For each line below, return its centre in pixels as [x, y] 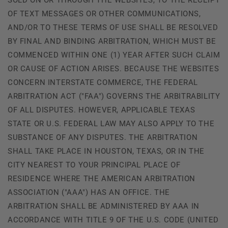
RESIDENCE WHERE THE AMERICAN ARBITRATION [102, 178]
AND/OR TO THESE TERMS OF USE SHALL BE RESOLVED [113, 27]
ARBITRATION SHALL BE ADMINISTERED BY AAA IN [104, 206]
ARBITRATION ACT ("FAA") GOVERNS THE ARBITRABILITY [114, 96]
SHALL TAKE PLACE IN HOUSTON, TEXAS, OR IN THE [106, 151]
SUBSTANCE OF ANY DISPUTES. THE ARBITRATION [103, 137]
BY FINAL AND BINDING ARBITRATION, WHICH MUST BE [112, 41]
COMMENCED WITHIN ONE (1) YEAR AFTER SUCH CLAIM [114, 55]
